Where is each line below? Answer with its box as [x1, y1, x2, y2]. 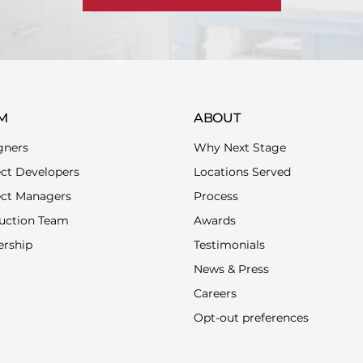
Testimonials [194, 237, 265, 252]
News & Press [194, 262, 269, 276]
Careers [194, 286, 237, 301]
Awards [194, 213, 236, 228]
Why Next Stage [194, 140, 286, 155]
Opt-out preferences [194, 310, 309, 325]
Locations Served [194, 164, 291, 179]
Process [194, 189, 238, 203]
